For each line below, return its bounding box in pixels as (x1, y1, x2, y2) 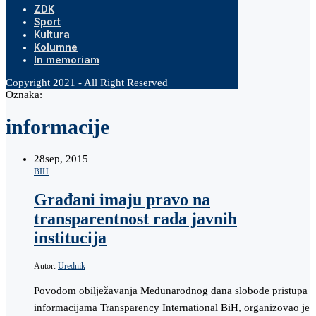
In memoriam (34, 54, 99, 66)
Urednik (58, 260, 85, 271)
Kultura (34, 28, 70, 41)
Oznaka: (6, 89, 42, 100)
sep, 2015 (45, 153, 88, 165)
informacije (6, 115, 109, 139)
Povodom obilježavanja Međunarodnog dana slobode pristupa (34, 284, 308, 296)
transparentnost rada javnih (34, 209, 237, 228)
